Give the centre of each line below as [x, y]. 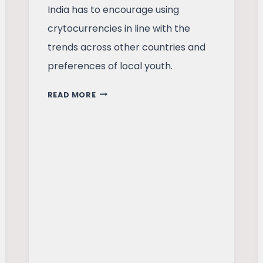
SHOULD [113, 92]
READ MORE [72, 95]
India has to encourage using [113, 9]
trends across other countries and [126, 47]
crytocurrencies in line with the [119, 28]
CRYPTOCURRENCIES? [142, 136]
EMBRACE [115, 121]
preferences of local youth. [110, 66]
